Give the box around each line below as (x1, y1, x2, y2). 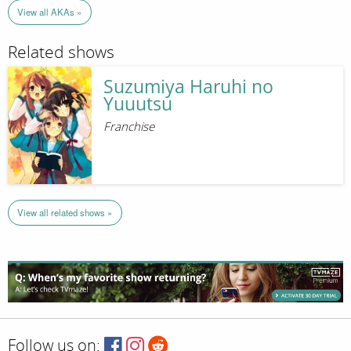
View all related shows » (17, 206, 113, 219)
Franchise (103, 120, 154, 135)
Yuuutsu (103, 92, 172, 117)
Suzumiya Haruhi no (103, 74, 273, 100)
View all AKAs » (17, 5, 82, 18)
